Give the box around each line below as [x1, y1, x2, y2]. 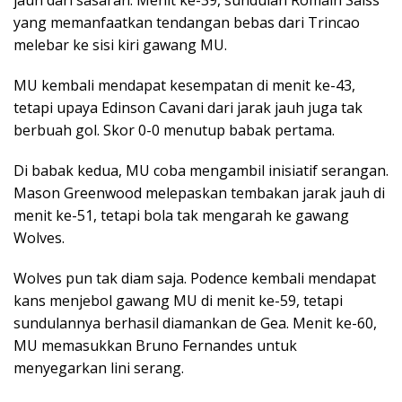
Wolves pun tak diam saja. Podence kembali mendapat [13, 267, 376, 288]
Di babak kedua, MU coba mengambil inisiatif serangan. [13, 160, 389, 180]
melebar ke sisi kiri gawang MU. [13, 34, 227, 55]
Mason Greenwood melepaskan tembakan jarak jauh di [13, 182, 385, 203]
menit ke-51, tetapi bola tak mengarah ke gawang [13, 205, 349, 225]
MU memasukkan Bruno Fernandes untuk [13, 335, 297, 355]
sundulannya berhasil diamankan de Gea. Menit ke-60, [13, 312, 377, 333]
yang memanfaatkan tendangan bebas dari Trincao [13, 12, 360, 32]
